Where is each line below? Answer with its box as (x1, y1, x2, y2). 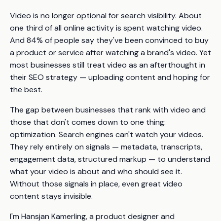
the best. (10, 84, 42, 95)
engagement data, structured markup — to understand (10, 154, 210, 165)
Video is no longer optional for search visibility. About (10, 10, 202, 21)
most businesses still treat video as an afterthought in (10, 60, 205, 71)
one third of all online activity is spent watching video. (10, 23, 203, 34)
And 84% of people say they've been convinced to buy (10, 35, 209, 46)
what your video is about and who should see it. (10, 166, 182, 177)
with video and (151, 105, 206, 115)
